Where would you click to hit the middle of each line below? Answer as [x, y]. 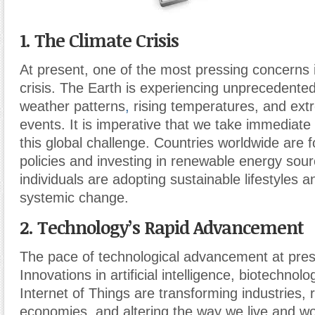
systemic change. [74, 198]
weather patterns [72, 106]
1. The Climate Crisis [99, 40]
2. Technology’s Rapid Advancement [162, 227]
